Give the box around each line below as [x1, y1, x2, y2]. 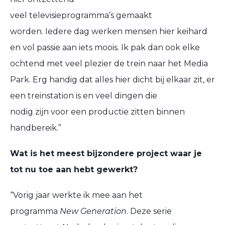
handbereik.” [10, 123, 63, 133]
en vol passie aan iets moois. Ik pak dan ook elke [10, 42, 200, 52]
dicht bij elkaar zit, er [133, 74, 215, 84]
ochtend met [10, 58, 63, 68]
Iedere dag [45, 26, 89, 36]
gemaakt [116, 10, 152, 20]
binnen [156, 106, 185, 117]
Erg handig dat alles [33, 74, 113, 84]
